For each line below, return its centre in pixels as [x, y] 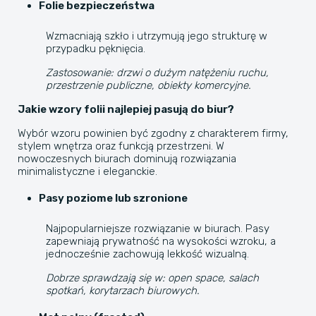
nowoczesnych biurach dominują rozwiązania [127, 159]
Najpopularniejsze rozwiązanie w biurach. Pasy [158, 229]
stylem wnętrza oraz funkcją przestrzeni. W [121, 146]
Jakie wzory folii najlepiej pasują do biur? [126, 109]
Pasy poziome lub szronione [113, 198]
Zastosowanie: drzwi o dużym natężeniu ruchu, [157, 73]
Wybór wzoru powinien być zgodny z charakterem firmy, [153, 133]
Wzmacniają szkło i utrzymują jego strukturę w [157, 36]
